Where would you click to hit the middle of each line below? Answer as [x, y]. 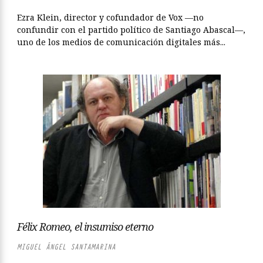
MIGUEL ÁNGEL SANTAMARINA [66, 247]
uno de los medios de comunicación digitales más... [121, 42]
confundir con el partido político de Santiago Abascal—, [131, 30]
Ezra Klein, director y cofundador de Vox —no [110, 17]
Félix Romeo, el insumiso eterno [85, 227]
